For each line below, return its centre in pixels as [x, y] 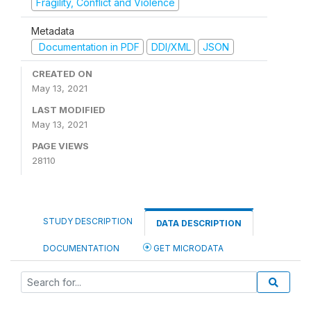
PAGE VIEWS [60, 146]
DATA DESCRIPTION [199, 224]
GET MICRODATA [187, 249]
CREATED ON [62, 74]
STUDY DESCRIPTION [88, 221]
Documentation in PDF [87, 47]
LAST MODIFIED [69, 110]
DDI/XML [171, 47]
